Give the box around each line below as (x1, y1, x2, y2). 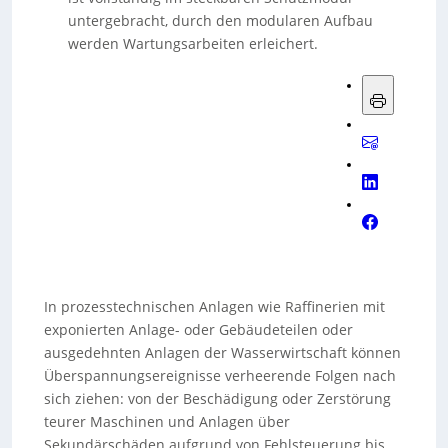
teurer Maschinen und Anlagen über (44, 412, 291, 431)
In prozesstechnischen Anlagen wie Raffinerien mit (44, 297, 386, 316)
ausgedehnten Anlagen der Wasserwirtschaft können (44, 343, 402, 362)
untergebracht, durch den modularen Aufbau (68, 11, 374, 30)
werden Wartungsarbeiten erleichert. (68, 34, 319, 53)
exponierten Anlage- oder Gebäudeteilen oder (44, 320, 354, 339)
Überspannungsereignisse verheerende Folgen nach (44, 366, 397, 385)
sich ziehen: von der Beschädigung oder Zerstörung (44, 389, 392, 408)
